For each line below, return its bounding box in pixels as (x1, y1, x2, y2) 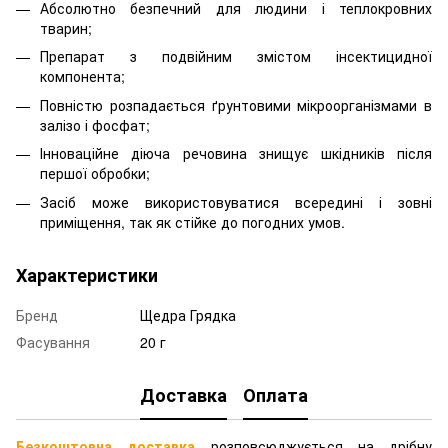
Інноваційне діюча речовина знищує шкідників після (40, 143, 432, 164)
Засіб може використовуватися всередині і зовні (40, 191, 432, 212)
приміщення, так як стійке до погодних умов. (40, 211, 345, 232)
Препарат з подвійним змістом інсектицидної (40, 46, 432, 67)
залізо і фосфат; (40, 114, 150, 135)
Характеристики (16, 261, 158, 288)
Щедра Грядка (140, 304, 236, 325)
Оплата (243, 382, 308, 409)
